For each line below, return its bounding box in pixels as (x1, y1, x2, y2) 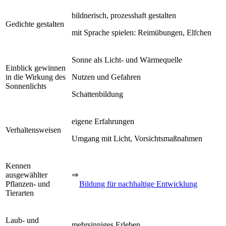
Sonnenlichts (6, 81, 46, 90)
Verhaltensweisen (6, 125, 61, 134)
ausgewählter (6, 170, 47, 179)
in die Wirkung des (6, 72, 66, 81)
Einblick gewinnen (6, 63, 66, 72)
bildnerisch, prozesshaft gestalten (72, 11, 176, 20)
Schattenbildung (72, 89, 123, 98)
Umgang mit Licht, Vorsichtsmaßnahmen (72, 134, 202, 143)
